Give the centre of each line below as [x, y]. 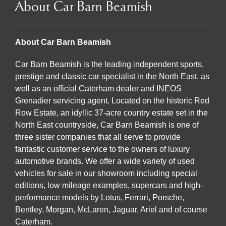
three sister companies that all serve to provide [98, 137]
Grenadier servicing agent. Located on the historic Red [112, 101]
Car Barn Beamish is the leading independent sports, [109, 65]
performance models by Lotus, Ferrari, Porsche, [100, 198]
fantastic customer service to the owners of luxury [102, 149]
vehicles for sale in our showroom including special [106, 174]
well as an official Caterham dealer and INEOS [98, 89]
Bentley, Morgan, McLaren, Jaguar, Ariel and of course [111, 210]
